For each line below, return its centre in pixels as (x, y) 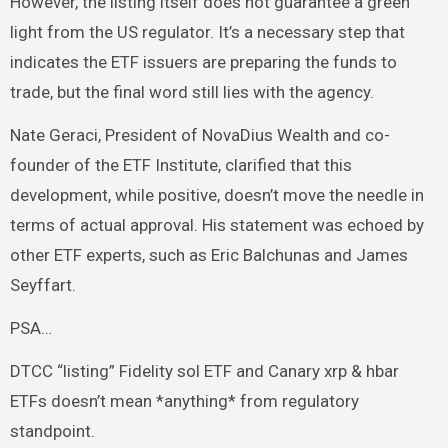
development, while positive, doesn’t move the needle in (216, 194)
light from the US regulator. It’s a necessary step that (207, 31)
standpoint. (52, 430)
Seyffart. (42, 284)
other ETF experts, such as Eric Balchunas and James (208, 254)
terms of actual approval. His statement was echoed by (216, 224)
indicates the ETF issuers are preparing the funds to (203, 61)
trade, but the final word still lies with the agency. (191, 91)
